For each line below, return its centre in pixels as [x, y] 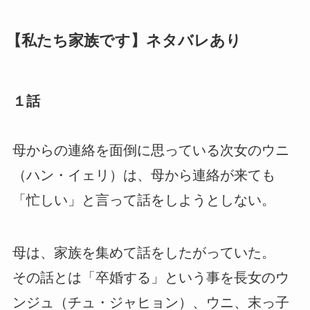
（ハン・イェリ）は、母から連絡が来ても [144, 175]
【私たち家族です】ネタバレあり [124, 40]
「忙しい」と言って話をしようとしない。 [144, 200]
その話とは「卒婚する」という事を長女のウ [151, 278]
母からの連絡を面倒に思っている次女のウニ [151, 151]
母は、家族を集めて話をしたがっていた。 [144, 253]
